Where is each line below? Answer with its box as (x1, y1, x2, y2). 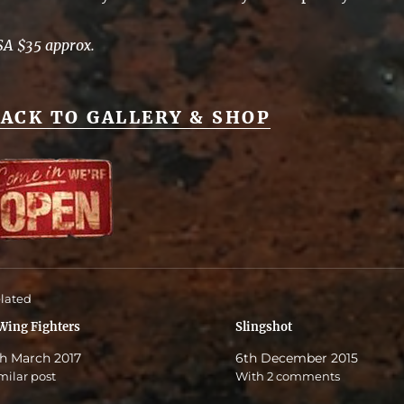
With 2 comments (235, 369, 341, 384)
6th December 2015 (235, 350, 359, 367)
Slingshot (235, 319, 293, 335)
